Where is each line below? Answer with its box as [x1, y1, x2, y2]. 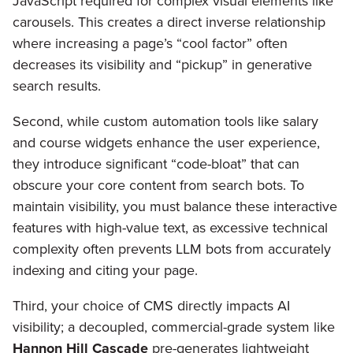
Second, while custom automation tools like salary [13, 111, 318, 132]
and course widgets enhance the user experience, [13, 132, 320, 154]
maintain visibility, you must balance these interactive [13, 196, 337, 217]
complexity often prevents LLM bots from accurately [13, 239, 331, 260]
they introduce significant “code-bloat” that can [13, 154, 299, 175]
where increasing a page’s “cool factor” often [13, 33, 288, 54]
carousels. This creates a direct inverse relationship [13, 12, 325, 33]
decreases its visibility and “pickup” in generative [13, 54, 312, 76]
